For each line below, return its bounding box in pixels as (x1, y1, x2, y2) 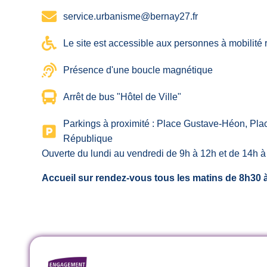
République (63, 133, 113, 144)
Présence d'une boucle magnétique (63, 65, 213, 75)
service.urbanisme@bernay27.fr (63, 11, 198, 21)
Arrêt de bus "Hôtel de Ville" (63, 92, 182, 102)
